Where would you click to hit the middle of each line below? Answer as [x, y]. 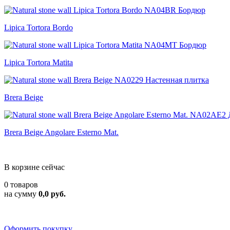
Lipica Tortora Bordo [39, 27]
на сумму [21, 194]
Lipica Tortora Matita [39, 62]
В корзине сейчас [34, 167]
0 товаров [21, 185]
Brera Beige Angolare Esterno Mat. [61, 132]
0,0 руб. [52, 194]
